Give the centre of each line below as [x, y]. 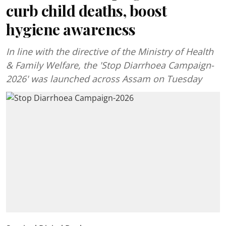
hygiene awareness [71, 29]
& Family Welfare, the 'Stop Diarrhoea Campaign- [110, 65]
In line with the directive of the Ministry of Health [110, 51]
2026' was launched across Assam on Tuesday [104, 79]
